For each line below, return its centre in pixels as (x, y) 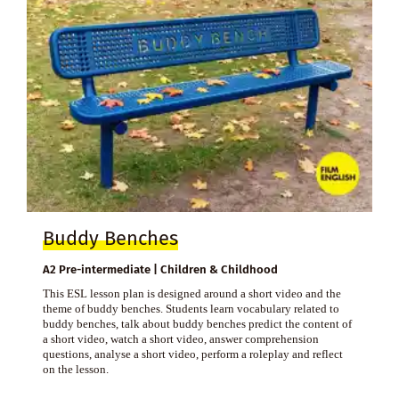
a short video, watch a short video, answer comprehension (180, 338)
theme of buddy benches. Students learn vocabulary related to (191, 308)
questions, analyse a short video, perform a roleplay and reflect (192, 354)
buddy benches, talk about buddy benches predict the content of (197, 323)
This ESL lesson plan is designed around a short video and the (191, 293)
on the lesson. (75, 369)
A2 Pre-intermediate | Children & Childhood (160, 269)
